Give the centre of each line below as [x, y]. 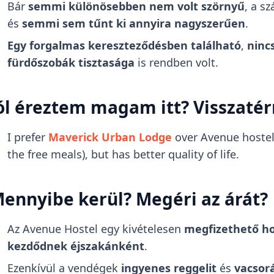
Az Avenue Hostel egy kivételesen [95, 228]
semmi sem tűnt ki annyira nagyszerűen [133, 23]
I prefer [28, 137]
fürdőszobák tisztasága [71, 62]
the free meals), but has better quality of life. [123, 154]
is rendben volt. [176, 62]
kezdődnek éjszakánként [76, 246]
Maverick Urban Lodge [110, 137]
